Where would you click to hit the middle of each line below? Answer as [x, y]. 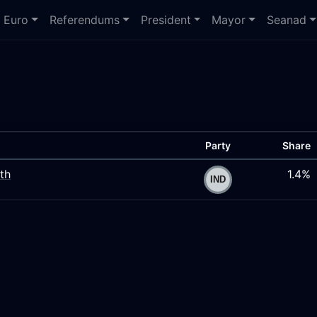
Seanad [287, 20]
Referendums [85, 20]
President [166, 20]
